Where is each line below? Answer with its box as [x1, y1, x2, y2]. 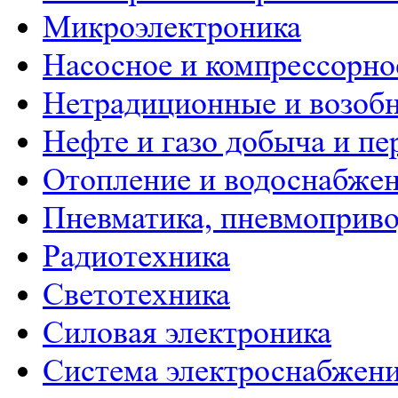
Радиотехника [43, 238, 230, 275]
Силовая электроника [43, 314, 331, 352]
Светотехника [43, 276, 230, 314]
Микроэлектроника [43, 9, 301, 46]
